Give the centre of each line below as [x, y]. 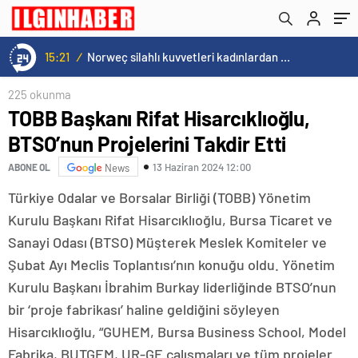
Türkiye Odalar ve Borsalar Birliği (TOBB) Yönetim [159, 197]
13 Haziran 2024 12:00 [202, 167]
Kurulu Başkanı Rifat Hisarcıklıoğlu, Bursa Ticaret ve [170, 220]
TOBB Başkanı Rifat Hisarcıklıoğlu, [159, 118]
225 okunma [40, 94]
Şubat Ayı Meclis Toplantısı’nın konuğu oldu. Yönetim [171, 265]
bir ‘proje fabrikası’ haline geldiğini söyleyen [144, 309]
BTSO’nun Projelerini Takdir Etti [147, 143]
